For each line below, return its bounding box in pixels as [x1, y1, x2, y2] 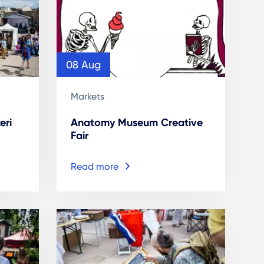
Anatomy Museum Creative [70, 115, 203, 129]
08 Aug [65, 58, 101, 71]
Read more [70, 160, 118, 172]
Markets [70, 90, 104, 102]
